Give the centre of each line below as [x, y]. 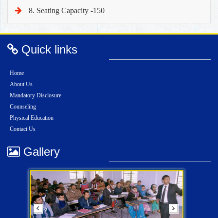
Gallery [40, 152]
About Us [21, 84]
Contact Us [23, 129]
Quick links [48, 50]
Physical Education [32, 118]
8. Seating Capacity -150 [66, 11]
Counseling [23, 107]
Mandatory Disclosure [36, 96]
